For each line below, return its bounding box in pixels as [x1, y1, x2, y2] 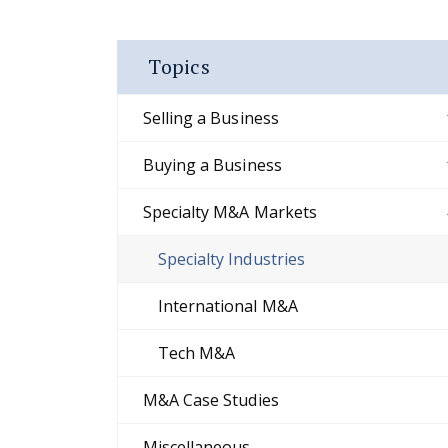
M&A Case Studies [143, 389, 279, 412]
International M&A [158, 295, 298, 318]
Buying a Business [143, 154, 282, 177]
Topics [148, 53, 210, 81]
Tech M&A [158, 342, 236, 365]
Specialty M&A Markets [143, 201, 317, 224]
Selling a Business [143, 107, 279, 130]
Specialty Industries [158, 248, 305, 271]
